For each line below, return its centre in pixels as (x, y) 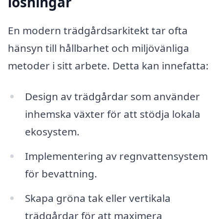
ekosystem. (52, 132)
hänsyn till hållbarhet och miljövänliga (99, 48)
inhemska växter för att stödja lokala (112, 114)
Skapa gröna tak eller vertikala (98, 198)
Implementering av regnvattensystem (116, 156)
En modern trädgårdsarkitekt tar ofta (98, 30)
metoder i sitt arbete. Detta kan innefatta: (108, 65)
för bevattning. (61, 174)
